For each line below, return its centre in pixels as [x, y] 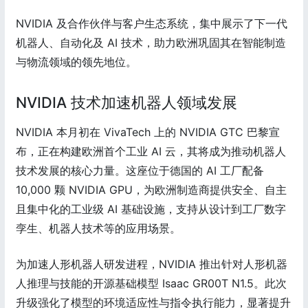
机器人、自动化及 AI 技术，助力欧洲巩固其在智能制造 [151, 42]
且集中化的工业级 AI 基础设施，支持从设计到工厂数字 [151, 209]
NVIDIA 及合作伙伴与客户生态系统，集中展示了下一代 [152, 23]
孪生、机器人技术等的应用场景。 [98, 228]
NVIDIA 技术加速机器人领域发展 [126, 102]
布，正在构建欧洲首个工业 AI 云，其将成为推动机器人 [151, 151]
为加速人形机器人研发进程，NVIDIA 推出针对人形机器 [152, 264]
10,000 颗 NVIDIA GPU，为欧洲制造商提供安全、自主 [151, 189]
